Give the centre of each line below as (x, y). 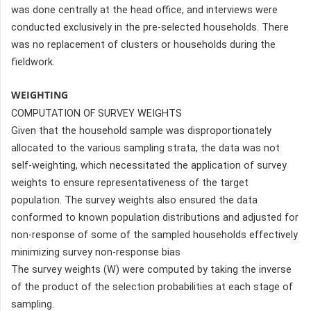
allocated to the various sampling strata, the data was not (145, 149)
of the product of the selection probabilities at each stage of (152, 287)
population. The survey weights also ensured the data (134, 201)
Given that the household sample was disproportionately (141, 131)
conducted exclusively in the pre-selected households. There (150, 28)
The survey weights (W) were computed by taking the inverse (151, 270)
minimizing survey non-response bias (96, 253)
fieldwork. (33, 62)
